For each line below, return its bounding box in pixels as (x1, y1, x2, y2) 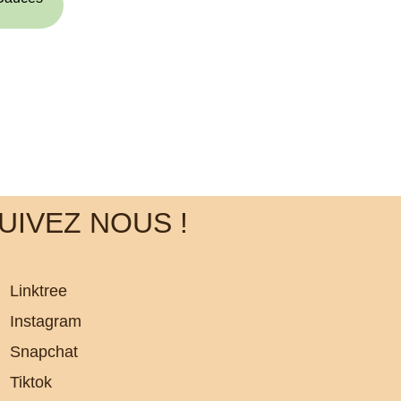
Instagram (9, 311, 81, 330)
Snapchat (9, 342, 78, 361)
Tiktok (9, 372, 52, 391)
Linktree (9, 281, 67, 300)
